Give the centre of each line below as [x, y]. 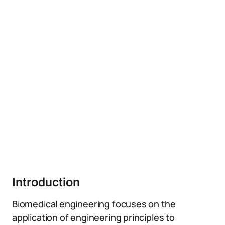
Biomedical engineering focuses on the [94, 204]
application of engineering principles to [93, 217]
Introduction [46, 182]
